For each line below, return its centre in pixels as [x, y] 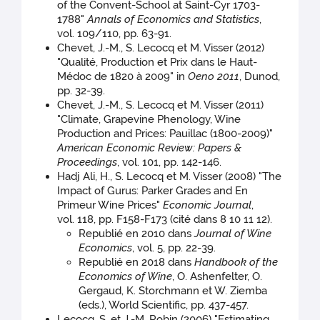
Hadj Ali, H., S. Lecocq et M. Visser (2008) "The [170, 177]
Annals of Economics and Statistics [174, 20]
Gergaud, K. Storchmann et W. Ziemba [173, 291]
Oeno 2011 [214, 77]
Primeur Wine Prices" [110, 205]
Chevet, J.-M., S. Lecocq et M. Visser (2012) [161, 48]
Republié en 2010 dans [137, 234]
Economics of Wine [126, 277]
